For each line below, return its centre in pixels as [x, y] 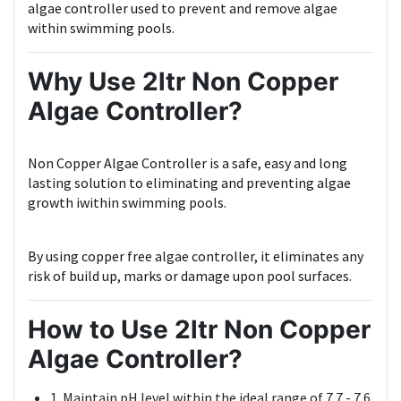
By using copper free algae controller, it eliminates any [196, 256]
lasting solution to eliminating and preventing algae [189, 183]
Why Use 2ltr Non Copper [183, 82]
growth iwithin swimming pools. [127, 203]
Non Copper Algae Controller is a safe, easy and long [188, 163]
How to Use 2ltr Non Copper [199, 330]
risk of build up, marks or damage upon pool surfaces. [190, 276]
